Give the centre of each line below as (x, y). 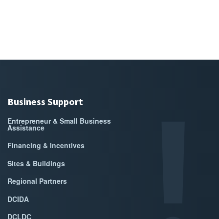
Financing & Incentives (46, 145)
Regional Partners (37, 181)
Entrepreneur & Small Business (59, 121)
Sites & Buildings (36, 163)
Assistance (26, 128)
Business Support (45, 101)
